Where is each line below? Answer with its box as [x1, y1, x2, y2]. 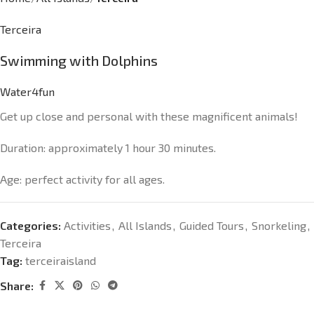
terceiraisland [25, 254, 96, 267]
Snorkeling [252, 219, 306, 232]
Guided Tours [179, 219, 244, 232]
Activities [64, 219, 111, 232]
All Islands [118, 219, 172, 232]
